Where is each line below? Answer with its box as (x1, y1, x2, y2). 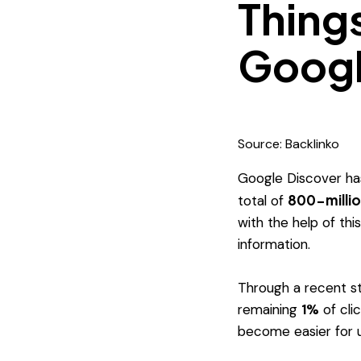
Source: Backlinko (237, 135, 339, 152)
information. (237, 234, 310, 253)
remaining (237, 301, 301, 319)
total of (237, 191, 288, 210)
